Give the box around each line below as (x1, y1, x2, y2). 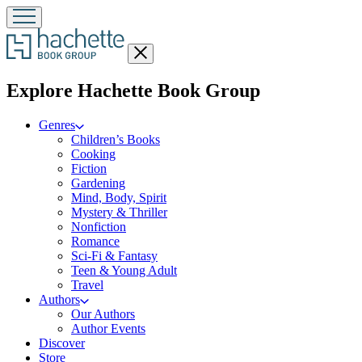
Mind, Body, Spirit (71, 190, 166, 204)
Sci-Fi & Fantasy (71, 248, 158, 263)
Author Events (71, 321, 145, 335)
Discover (39, 335, 85, 350)
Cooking (71, 146, 116, 161)
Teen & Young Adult (71, 263, 177, 277)
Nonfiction (71, 219, 126, 234)
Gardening (71, 175, 125, 190)
